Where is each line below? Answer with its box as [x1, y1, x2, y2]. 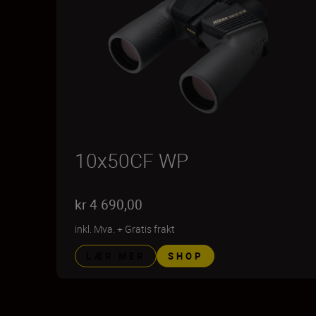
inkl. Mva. [75, 222, 115, 236]
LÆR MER [86, 250, 145, 262]
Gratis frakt [125, 222, 175, 236]
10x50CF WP [75, 147, 188, 174]
